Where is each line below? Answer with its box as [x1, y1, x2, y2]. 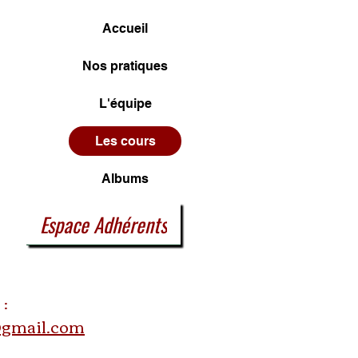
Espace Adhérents [40, 209, 167, 239]
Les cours [94, 133, 156, 149]
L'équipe [98, 96, 152, 111]
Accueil [102, 21, 148, 36]
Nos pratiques [82, 58, 168, 74]
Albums [101, 171, 149, 186]
